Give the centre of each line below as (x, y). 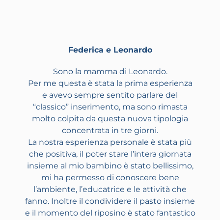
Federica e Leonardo (110, 50)
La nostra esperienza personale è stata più (110, 142)
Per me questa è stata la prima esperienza (110, 83)
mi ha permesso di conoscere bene (110, 178)
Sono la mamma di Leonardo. (110, 72)
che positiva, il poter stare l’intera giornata (110, 154)
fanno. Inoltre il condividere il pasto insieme (110, 201)
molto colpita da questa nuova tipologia (110, 119)
